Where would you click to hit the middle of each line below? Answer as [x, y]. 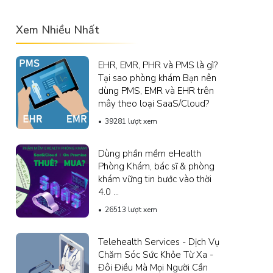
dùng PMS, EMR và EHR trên [156, 90]
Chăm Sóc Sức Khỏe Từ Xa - [156, 254]
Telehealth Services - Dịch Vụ [159, 242]
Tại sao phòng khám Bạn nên [157, 78]
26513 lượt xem [131, 209]
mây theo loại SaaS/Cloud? [154, 103]
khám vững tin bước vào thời [155, 179]
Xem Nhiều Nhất [58, 30]
